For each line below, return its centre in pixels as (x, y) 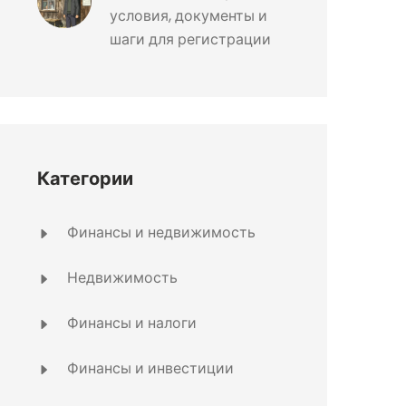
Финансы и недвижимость (159, 232)
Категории (85, 179)
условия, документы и (188, 16)
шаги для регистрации (190, 39)
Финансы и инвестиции (149, 368)
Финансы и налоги (130, 323)
